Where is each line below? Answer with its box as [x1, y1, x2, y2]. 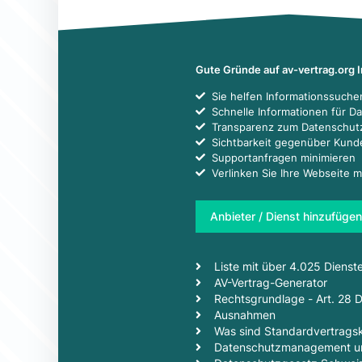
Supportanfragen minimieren [212, 151, 356, 164]
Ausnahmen [213, 308, 276, 322]
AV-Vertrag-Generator [213, 276, 327, 289]
